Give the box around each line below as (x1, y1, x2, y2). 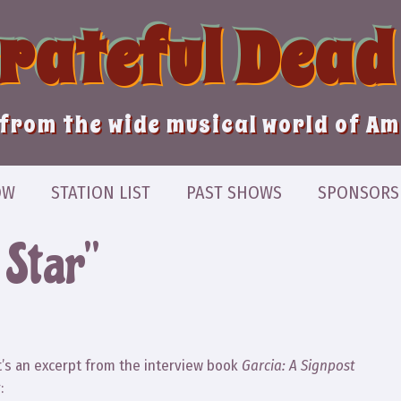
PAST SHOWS (185, 182, 282, 203)
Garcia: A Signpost (242, 356, 355, 376)
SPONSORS (317, 182, 399, 203)
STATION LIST (50, 182, 150, 203)
